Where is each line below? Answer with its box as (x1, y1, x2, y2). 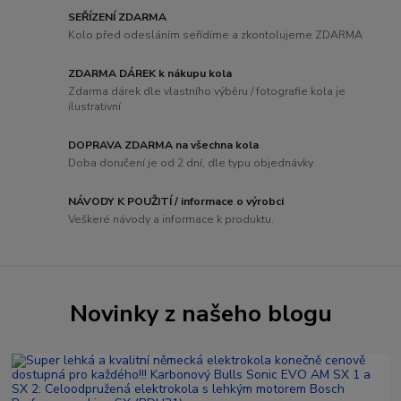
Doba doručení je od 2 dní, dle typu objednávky (68, 155, 314, 170)
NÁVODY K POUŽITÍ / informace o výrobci (68, 194, 285, 209)
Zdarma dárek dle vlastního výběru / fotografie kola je (68, 83, 346, 98)
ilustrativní (68, 98, 122, 114)
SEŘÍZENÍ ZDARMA (68, 10, 167, 25)
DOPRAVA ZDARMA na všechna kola (68, 138, 260, 153)
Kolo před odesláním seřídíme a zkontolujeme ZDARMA (68, 28, 363, 43)
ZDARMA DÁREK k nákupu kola (68, 66, 233, 81)
